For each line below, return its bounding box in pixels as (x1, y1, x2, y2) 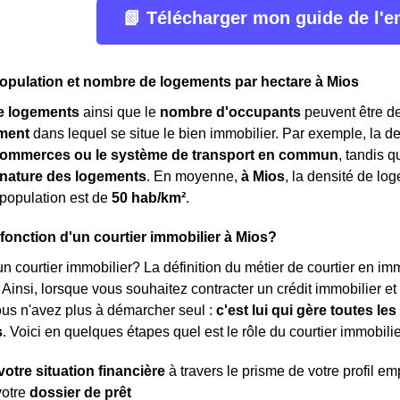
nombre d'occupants (160, 104, 301, 120)
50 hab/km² (112, 190, 186, 205)
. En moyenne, (146, 169, 241, 184)
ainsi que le (79, 104, 160, 120)
